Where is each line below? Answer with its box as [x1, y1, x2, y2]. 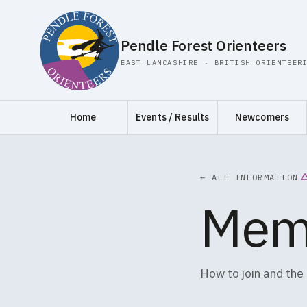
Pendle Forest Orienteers [121, 35, 286, 55]
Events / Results [136, 111, 210, 123]
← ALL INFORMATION [200, 172, 299, 182]
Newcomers [234, 111, 290, 123]
